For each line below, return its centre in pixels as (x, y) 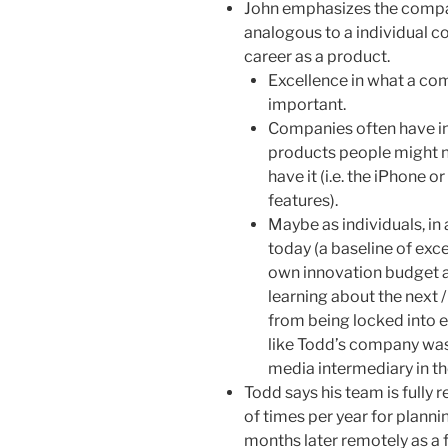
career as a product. (317, 56)
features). (303, 200)
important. (307, 104)
